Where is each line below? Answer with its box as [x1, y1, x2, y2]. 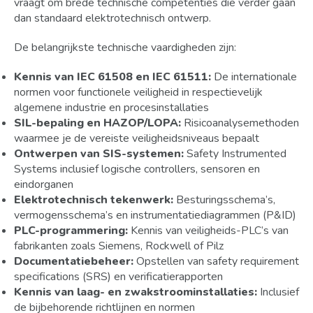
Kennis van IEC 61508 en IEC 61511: [14, 69, 211, 85]
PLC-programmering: [14, 223, 128, 238]
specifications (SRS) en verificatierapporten [14, 269, 223, 284]
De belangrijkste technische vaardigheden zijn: [14, 40, 236, 55]
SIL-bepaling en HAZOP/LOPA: [14, 115, 181, 131]
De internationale [211, 69, 297, 85]
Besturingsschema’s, [173, 192, 275, 208]
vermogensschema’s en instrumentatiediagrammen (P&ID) [14, 208, 296, 223]
